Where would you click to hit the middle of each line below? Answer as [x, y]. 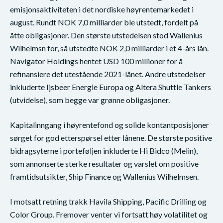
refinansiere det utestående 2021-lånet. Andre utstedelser [108, 74]
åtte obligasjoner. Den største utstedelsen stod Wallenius [106, 35]
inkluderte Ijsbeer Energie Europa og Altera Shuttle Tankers [111, 87]
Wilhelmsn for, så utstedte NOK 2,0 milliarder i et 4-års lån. [109, 48]
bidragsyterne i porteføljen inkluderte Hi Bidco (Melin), [104, 150]
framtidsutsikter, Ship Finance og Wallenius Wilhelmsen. [104, 176]
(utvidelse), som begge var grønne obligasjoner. [90, 100]
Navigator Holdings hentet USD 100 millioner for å [96, 61]
